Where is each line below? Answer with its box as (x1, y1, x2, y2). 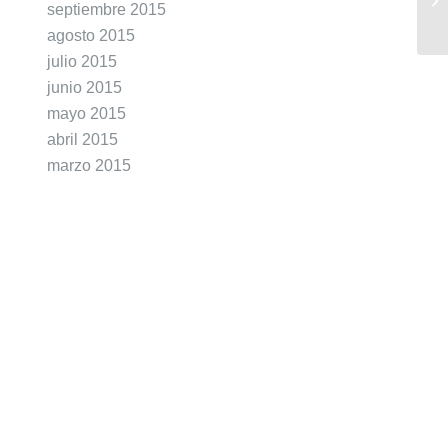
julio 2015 (47, 53, 117, 70)
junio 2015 (47, 79, 122, 96)
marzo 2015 (47, 157, 131, 174)
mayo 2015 (47, 105, 126, 122)
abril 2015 (47, 131, 118, 148)
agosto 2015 (47, 27, 135, 44)
